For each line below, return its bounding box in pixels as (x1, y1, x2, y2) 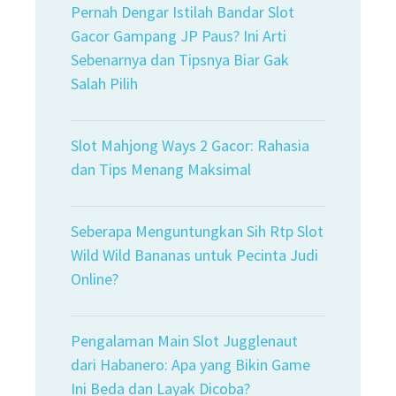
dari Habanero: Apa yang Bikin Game (71, 354, 310, 375)
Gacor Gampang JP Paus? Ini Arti (71, 26, 286, 46)
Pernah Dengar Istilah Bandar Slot (71, 2, 294, 22)
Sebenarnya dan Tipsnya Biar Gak (71, 49, 289, 70)
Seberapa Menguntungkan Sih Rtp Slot (71, 221, 324, 241)
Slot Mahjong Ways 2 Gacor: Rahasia (71, 135, 309, 156)
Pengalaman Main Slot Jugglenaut (71, 331, 298, 351)
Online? (71, 269, 118, 289)
